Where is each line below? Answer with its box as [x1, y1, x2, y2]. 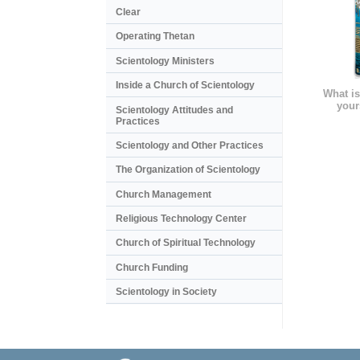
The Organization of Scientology [116, 164, 260, 176]
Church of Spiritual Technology [116, 237, 256, 249]
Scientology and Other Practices [116, 139, 264, 151]
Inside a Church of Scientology [116, 80, 255, 92]
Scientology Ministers [116, 55, 215, 67]
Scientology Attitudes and [116, 104, 233, 116]
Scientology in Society [116, 286, 217, 298]
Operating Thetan [116, 31, 194, 43]
